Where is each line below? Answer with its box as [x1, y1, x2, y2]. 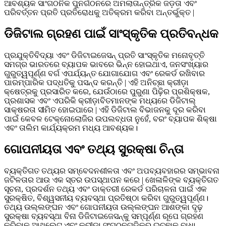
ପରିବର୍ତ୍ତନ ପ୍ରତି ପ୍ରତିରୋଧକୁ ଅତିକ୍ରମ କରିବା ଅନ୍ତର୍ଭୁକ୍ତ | [4, 8, 194, 17]
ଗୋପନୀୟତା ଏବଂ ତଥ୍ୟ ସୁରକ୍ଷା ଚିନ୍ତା [4, 142, 184, 156]
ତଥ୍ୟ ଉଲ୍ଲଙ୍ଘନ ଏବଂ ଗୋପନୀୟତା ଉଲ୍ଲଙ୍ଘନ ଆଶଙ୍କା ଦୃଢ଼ [4, 202, 203, 211]
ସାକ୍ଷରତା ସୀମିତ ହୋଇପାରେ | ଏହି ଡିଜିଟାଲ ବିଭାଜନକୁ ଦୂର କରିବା [4, 105, 206, 115]
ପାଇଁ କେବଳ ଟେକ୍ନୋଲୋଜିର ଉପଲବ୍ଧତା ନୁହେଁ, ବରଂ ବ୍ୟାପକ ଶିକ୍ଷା [4, 115, 217, 124]
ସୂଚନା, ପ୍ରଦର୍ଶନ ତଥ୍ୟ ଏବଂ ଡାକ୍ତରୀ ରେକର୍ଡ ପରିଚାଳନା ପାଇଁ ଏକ [4, 184, 207, 193]
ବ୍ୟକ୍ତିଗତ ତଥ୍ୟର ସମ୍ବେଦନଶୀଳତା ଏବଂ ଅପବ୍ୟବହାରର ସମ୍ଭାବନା [4, 166, 219, 175]
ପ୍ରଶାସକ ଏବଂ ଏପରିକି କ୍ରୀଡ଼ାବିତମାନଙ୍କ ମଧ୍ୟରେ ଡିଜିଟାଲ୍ [4, 96, 196, 105]
